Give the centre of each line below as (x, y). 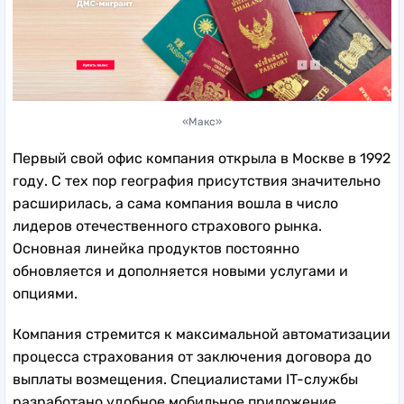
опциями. (47, 294)
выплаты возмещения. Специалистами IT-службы (185, 380)
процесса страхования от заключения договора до (192, 357)
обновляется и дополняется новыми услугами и (180, 271)
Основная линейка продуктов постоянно (156, 249)
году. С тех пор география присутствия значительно (197, 181)
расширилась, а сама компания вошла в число (175, 204)
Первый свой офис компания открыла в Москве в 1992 (202, 159)
